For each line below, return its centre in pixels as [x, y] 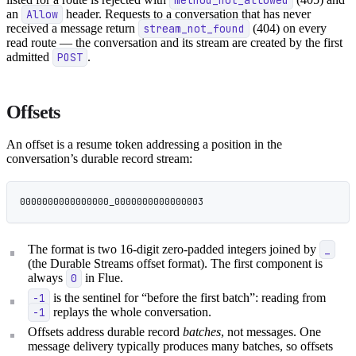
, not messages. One [271, 331]
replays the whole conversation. [131, 312]
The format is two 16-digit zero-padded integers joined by [174, 250]
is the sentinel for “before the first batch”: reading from [188, 298]
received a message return [72, 28]
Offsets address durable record [106, 331]
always [47, 278]
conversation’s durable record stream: [99, 158]
